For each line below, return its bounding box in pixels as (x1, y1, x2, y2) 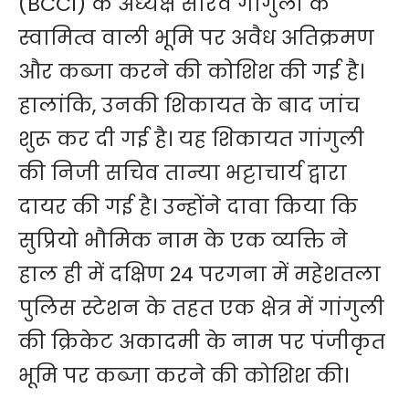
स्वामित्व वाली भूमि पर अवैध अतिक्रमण (18, 24, 374, 53)
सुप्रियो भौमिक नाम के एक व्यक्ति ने (18, 226, 348, 256)
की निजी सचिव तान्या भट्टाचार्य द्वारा (18, 159, 347, 188)
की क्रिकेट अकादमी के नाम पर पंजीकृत (18, 328, 385, 357)
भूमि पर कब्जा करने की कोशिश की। (18, 362, 349, 391)
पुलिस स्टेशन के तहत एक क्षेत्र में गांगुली (18, 294, 384, 323)
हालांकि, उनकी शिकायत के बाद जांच (18, 91, 360, 121)
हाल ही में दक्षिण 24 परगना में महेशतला (18, 260, 381, 289)
